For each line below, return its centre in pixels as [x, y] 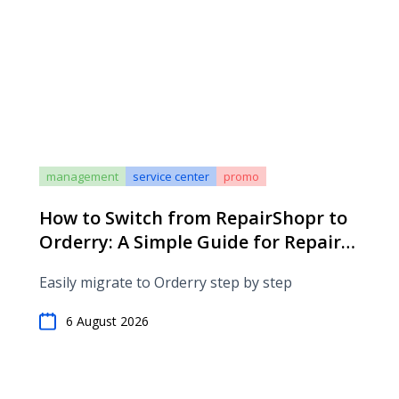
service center [171, 176]
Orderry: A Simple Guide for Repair [190, 242]
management [82, 176]
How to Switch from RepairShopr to [193, 218]
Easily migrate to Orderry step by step [166, 282]
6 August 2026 [107, 321]
